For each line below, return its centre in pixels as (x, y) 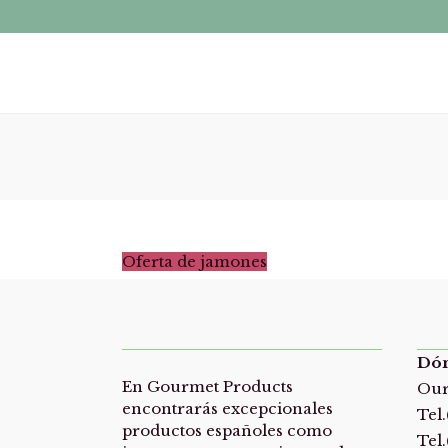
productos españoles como (227, 430)
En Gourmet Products (207, 386)
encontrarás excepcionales (227, 408)
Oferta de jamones (194, 261)
